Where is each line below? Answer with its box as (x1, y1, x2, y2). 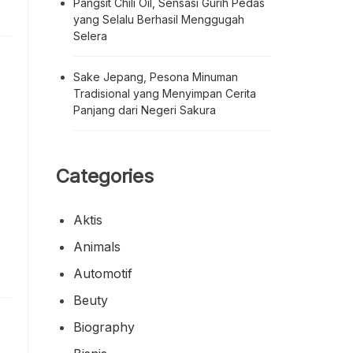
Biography (73, 318, 135, 335)
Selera (73, 28, 107, 43)
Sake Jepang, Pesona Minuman (73, 69, 238, 84)
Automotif (73, 265, 132, 281)
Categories (56, 164, 154, 188)
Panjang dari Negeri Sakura (73, 102, 216, 117)
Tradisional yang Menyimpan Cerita (73, 86, 256, 100)
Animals (73, 238, 121, 255)
